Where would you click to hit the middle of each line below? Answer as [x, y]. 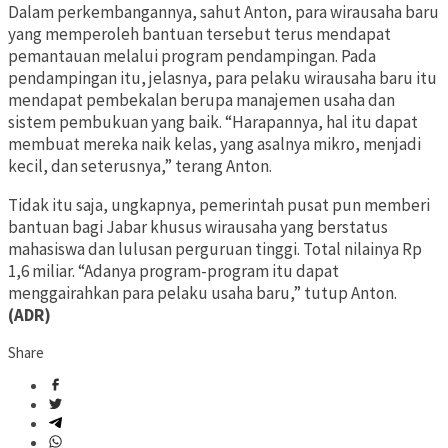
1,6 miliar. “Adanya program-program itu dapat [173, 271]
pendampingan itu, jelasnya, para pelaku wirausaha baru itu [222, 78]
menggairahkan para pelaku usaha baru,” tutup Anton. [205, 293]
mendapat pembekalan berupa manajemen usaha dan [201, 100]
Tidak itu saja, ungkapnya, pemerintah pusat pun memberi [219, 205]
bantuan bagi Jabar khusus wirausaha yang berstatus [198, 227]
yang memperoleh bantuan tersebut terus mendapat [199, 34]
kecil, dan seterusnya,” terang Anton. [140, 166]
